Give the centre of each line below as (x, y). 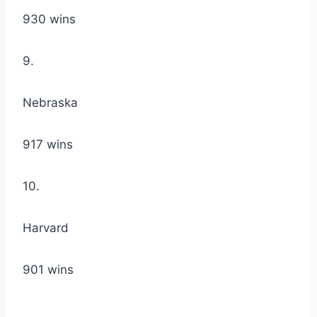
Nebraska (50, 103)
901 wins (48, 270)
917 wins (48, 145)
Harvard (46, 228)
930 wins (49, 19)
